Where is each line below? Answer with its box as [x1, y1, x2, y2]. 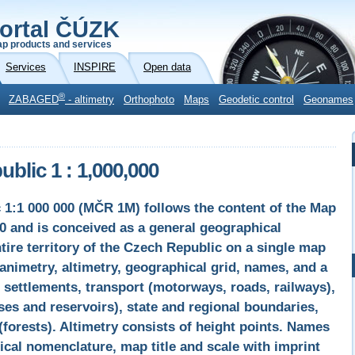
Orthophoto [124, 94, 174, 105]
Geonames [303, 94, 353, 105]
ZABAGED [9, 94, 59, 105]
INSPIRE [74, 62, 116, 73]
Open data [143, 62, 191, 73]
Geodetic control [219, 94, 294, 105]
